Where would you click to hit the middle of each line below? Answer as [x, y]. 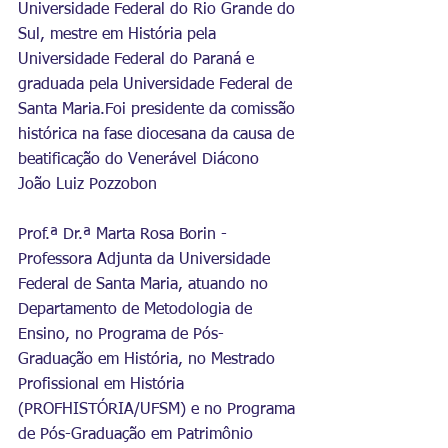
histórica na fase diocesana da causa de [158, 135]
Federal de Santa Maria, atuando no [145, 285]
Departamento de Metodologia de [137, 310]
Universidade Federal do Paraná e [138, 60]
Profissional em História [103, 385]
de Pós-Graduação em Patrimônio [138, 435]
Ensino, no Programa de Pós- [121, 335]
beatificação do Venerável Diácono [141, 160]
